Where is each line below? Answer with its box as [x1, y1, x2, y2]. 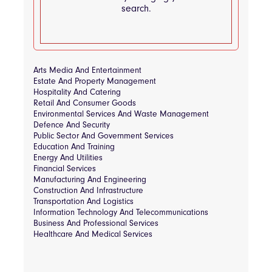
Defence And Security [33, 120, 110, 130]
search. [121, 3, 151, 15]
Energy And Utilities [33, 152, 103, 163]
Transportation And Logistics [33, 196, 134, 206]
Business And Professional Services [33, 218, 158, 228]
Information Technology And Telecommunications [33, 207, 208, 217]
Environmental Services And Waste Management [33, 109, 209, 119]
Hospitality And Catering [33, 87, 121, 97]
